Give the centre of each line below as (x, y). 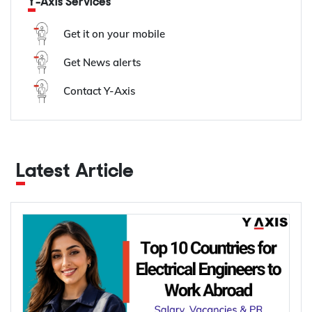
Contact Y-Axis (100, 91)
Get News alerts (102, 62)
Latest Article (79, 172)
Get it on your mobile (115, 33)
